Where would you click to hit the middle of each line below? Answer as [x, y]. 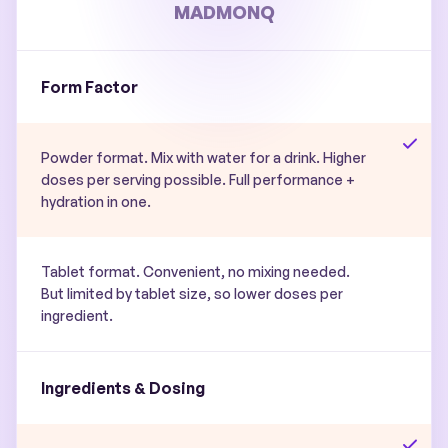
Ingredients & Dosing [123, 388]
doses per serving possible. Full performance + [198, 179]
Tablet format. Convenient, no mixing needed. [195, 271]
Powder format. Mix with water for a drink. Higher [203, 157]
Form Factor [89, 87]
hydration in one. [96, 201]
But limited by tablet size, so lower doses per [192, 293]
